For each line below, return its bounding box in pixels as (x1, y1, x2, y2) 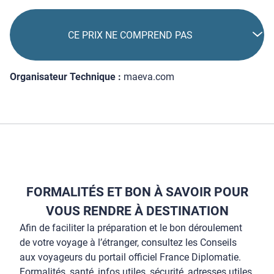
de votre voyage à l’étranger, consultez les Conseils (20, 237, 237, 249)
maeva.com (124, 71, 174, 83)
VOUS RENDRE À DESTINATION (45, 204, 229, 219)
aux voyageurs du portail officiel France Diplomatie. (20, 251, 241, 264)
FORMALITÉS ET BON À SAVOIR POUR (26, 185, 248, 200)
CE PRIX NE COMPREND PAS (67, 29, 193, 41)
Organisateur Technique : (10, 71, 121, 83)
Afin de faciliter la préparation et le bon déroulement (20, 222, 242, 234)
